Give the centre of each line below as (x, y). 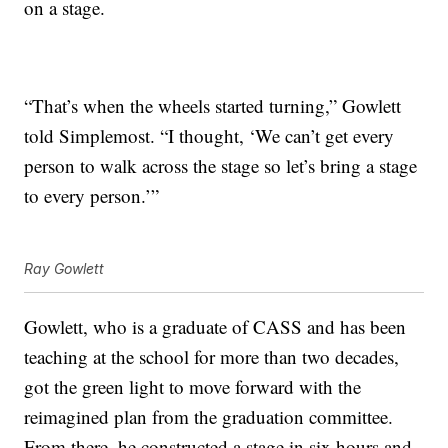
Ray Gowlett (64, 269)
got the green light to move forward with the (193, 387)
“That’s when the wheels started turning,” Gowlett (213, 106)
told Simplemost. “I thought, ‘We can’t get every (209, 136)
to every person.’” (92, 196)
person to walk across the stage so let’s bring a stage (221, 166)
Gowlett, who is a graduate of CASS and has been (215, 327)
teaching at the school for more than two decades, (212, 357)
